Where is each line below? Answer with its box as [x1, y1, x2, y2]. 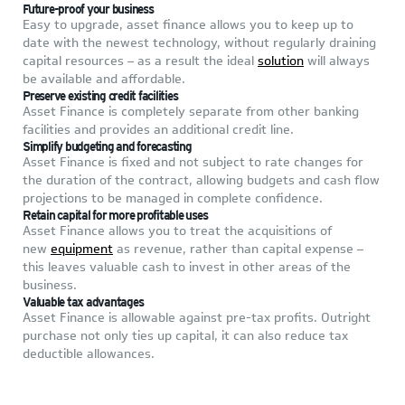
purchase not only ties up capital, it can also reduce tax [23, 326, 348, 346]
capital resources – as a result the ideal [23, 52, 258, 71]
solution [258, 52, 304, 71]
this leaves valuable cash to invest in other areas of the [23, 258, 351, 278]
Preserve [23, 89, 68, 104]
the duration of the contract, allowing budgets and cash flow [23, 171, 380, 191]
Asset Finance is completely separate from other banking [23, 102, 359, 122]
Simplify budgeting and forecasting [23, 139, 192, 155]
